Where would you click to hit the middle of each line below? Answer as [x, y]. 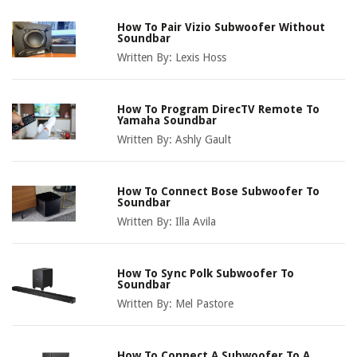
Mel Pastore [205, 303]
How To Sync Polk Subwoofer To [206, 273]
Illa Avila [196, 221]
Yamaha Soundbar [167, 120]
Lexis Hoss [201, 57]
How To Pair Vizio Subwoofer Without [222, 27]
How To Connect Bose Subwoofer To [219, 191]
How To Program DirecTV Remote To [219, 109]
